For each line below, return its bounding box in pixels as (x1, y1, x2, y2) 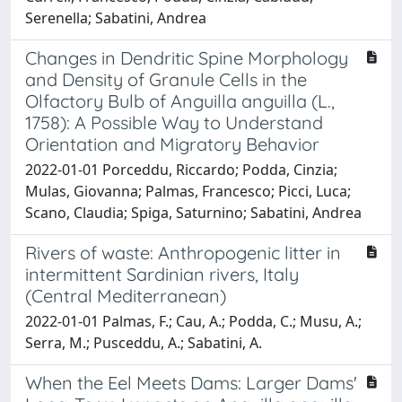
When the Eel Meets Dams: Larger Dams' (25, 371, 357, 394)
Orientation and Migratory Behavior (25, 132, 319, 155)
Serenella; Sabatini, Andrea (25, 7, 206, 28)
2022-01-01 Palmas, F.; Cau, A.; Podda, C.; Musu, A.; (25, 310, 362, 331)
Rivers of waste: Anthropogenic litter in (25, 240, 341, 264)
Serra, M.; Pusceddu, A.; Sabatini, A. (25, 332, 262, 353)
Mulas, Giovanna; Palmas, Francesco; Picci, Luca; (25, 180, 351, 201)
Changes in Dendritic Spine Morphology (25, 46, 348, 69)
